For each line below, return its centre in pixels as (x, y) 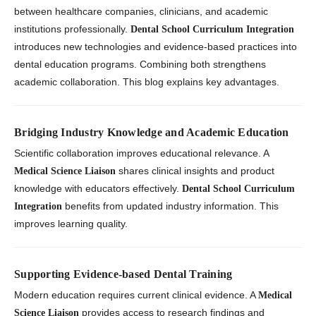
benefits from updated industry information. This (170, 206)
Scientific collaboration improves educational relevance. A (141, 153)
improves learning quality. (71, 224)
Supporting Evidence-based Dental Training (123, 274)
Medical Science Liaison (65, 171)
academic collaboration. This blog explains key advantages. (147, 82)
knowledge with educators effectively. (98, 189)
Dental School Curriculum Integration (212, 30)
